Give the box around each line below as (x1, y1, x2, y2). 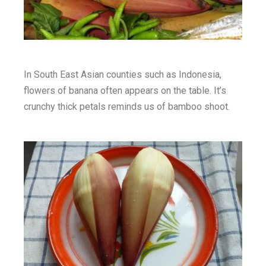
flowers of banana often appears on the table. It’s (24, 85, 227, 97)
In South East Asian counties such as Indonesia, (24, 69, 222, 81)
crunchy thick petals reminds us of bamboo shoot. (24, 101, 230, 113)
